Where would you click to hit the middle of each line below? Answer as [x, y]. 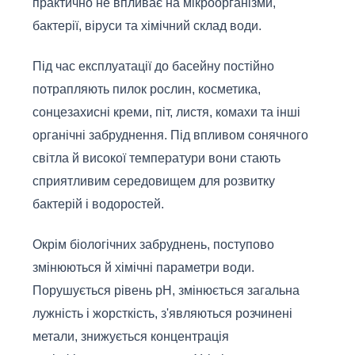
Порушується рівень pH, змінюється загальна [166, 291]
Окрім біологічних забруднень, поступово [153, 245]
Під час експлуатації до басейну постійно [153, 67]
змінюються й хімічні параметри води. [143, 268]
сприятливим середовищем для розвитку [154, 181]
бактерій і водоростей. [98, 204]
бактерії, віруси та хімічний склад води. [147, 26]
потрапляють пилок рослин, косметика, [147, 90]
